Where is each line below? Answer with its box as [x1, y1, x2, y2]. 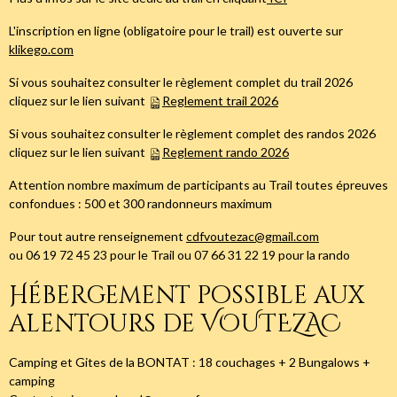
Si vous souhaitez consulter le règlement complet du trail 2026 [9, 74, 353, 90]
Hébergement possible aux [9, 279, 364, 313]
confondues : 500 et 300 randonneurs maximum [9, 196, 272, 212]
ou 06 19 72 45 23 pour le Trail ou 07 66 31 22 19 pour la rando [9, 247, 350, 263]
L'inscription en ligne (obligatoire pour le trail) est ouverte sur [9, 23, 343, 39]
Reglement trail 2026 [162, 93, 278, 109]
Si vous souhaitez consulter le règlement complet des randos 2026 [9, 126, 376, 142]
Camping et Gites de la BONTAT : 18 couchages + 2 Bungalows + [9, 354, 370, 370]
